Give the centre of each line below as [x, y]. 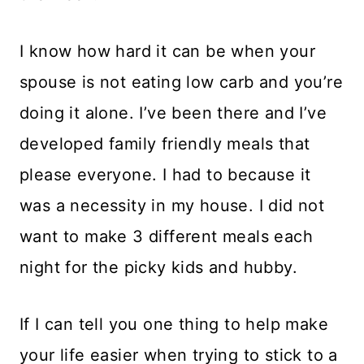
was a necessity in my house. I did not [172, 205]
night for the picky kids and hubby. [161, 267]
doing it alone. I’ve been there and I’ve [173, 113]
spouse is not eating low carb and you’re [181, 82]
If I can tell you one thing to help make [174, 324]
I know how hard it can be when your [167, 51]
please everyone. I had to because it [165, 174]
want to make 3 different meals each [166, 236]
